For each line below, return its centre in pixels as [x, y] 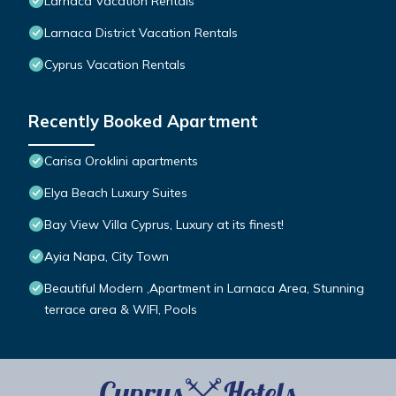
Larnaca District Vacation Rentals [141, 33]
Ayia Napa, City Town [107, 257]
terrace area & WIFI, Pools [121, 310]
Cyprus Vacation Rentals [115, 65]
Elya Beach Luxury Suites [116, 193]
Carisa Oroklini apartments [121, 161]
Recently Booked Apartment [143, 122]
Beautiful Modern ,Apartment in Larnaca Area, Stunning [204, 289]
